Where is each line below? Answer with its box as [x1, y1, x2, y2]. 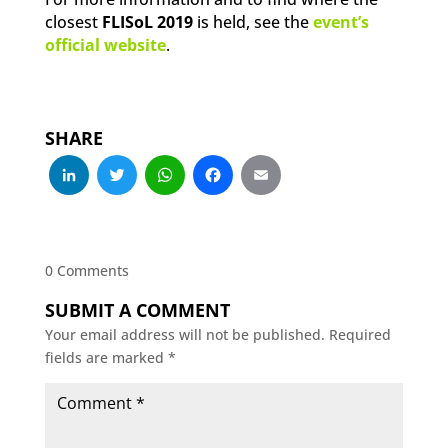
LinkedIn [98, 163, 230, 207]
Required [328, 325, 391, 345]
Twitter [146, 163, 254, 207]
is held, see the [192, 11, 313, 34]
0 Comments [44, 261, 129, 281]
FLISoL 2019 [101, 11, 193, 34]
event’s [312, 11, 369, 34]
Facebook [242, 163, 388, 207]
